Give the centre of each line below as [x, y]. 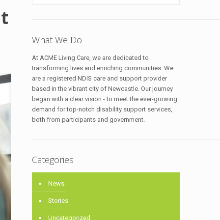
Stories [58, 201]
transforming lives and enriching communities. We [103, 68]
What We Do [57, 40]
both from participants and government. [89, 120]
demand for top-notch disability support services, [102, 109]
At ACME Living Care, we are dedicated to [91, 58]
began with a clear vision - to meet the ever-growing [105, 99]
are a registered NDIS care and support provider [100, 78]
